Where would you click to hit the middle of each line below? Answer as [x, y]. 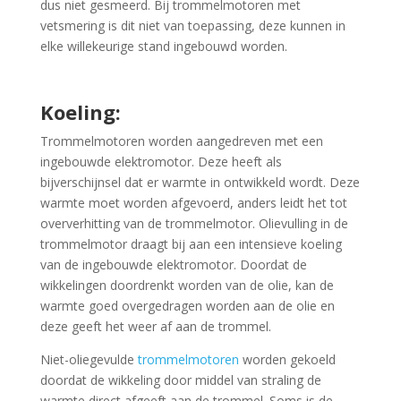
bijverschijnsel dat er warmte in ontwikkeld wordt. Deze [200, 182]
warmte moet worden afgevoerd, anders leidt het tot [193, 203]
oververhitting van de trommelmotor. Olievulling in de [194, 223]
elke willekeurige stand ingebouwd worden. [163, 46]
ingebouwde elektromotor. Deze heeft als [161, 162]
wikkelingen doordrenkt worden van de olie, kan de [187, 285]
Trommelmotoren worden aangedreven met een [181, 141]
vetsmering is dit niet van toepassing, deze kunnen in [192, 26]
